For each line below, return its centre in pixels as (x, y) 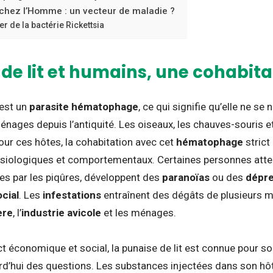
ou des (228, 177)
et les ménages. (139, 212)
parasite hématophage (84, 106)
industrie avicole (61, 212)
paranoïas (186, 177)
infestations (72, 195)
